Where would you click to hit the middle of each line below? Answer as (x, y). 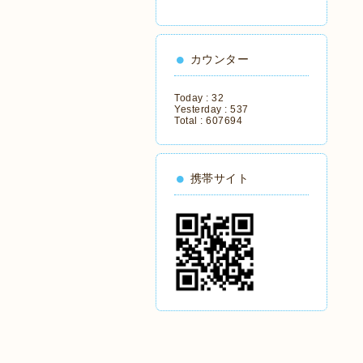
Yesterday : (202, 109)
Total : (190, 121)
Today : (193, 98)
